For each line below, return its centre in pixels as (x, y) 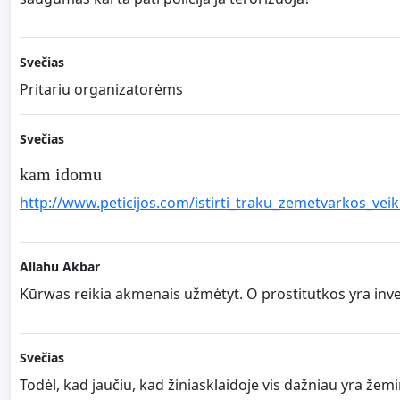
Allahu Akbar (60, 266)
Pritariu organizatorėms (101, 89)
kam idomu (61, 174)
